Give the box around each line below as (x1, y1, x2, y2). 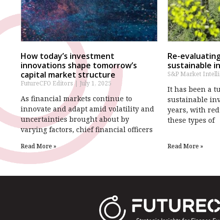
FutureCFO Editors (21, 79, 75, 87)
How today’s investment (21, 50, 114, 61)
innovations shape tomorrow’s (21, 59, 137, 71)
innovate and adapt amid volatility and (21, 104, 154, 113)
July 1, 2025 (78, 79, 111, 87)
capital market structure (21, 69, 115, 80)
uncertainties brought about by (21, 114, 129, 124)
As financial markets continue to (21, 93, 132, 103)
